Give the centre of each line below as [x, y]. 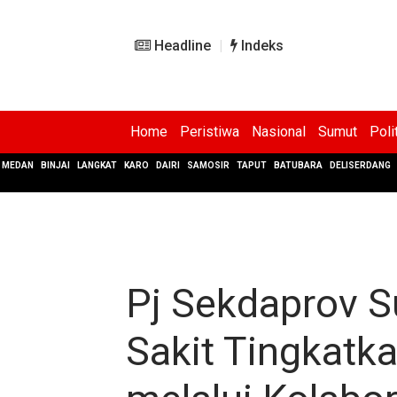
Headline [181, 46]
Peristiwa [210, 132]
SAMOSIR [208, 165]
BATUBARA [298, 165]
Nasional [279, 132]
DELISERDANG [360, 165]
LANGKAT [97, 165]
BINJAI [55, 165]
